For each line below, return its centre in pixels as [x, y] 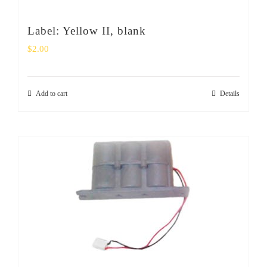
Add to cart [52, 93]
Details [230, 93]
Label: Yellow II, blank [87, 30]
